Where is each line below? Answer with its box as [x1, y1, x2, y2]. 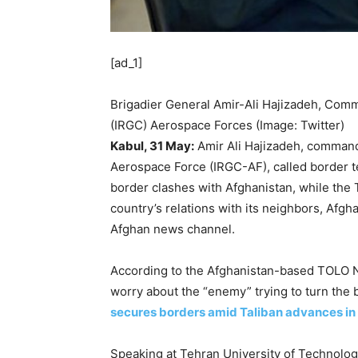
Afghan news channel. [110, 221, 235, 237]
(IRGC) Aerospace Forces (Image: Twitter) [110, 117, 344, 133]
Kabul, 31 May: [110, 138, 194, 154]
